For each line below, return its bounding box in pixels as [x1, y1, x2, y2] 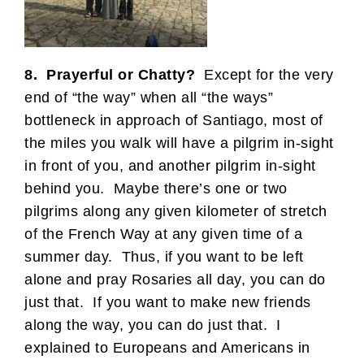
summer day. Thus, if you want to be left [24, 248, 304, 265]
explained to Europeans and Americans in [24, 339, 310, 356]
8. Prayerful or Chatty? [24, 66, 195, 83]
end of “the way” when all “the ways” [24, 89, 273, 106]
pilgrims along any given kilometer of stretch [24, 202, 327, 219]
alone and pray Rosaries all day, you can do [24, 271, 326, 288]
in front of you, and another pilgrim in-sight [24, 157, 316, 174]
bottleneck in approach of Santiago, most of [24, 111, 323, 128]
